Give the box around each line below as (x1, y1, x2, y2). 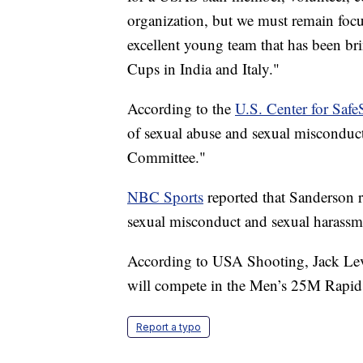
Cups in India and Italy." (127, 58, 280, 79)
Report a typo (136, 321, 201, 334)
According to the (127, 98, 235, 119)
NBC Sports (127, 186, 203, 207)
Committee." (127, 147, 206, 168)
